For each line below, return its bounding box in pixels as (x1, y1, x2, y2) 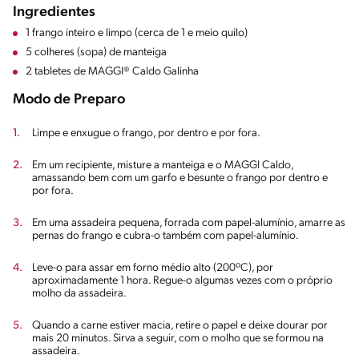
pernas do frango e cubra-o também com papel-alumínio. (32, 229, 301, 242)
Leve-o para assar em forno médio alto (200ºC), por (32, 261, 273, 274)
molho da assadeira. (32, 287, 128, 300)
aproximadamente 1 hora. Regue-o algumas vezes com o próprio (32, 274, 333, 287)
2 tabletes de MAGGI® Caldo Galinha (26, 65, 201, 78)
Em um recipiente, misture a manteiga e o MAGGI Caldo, (32, 159, 293, 171)
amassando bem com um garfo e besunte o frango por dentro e (32, 171, 328, 184)
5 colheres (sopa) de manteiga (26, 46, 169, 58)
